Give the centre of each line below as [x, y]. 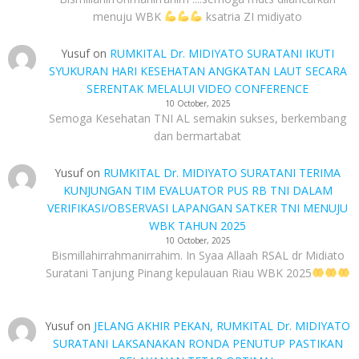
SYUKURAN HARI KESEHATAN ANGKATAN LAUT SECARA [198, 71]
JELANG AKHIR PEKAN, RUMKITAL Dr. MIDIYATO [222, 326]
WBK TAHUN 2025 [198, 226]
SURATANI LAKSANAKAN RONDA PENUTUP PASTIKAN [198, 343]
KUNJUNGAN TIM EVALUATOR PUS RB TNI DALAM [198, 190]
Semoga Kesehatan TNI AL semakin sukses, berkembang [198, 118]
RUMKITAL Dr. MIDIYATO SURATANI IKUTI [222, 53]
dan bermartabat [198, 136]
